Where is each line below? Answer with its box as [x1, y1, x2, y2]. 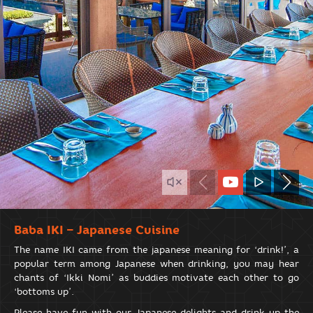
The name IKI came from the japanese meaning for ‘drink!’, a [14, 244, 299, 256]
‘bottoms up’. [14, 286, 74, 298]
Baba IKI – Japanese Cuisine [14, 222, 180, 238]
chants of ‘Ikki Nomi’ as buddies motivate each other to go [14, 272, 299, 284]
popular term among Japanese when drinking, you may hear [14, 258, 299, 270]
